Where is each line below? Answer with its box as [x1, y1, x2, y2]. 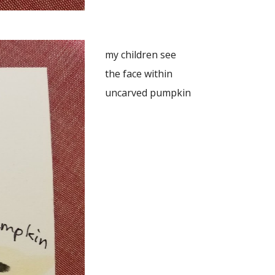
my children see [104, 48, 176, 61]
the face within [104, 67, 172, 80]
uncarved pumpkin [104, 86, 191, 99]
